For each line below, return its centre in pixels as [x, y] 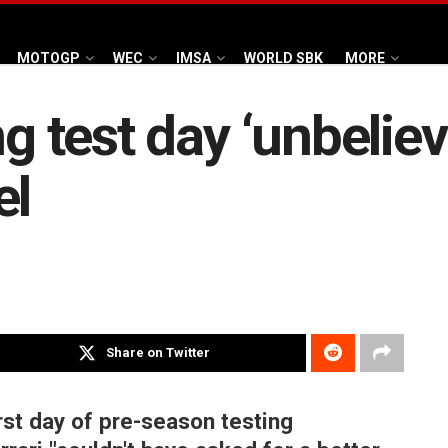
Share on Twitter [158, 353]
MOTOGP [48, 57]
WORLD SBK [283, 57]
